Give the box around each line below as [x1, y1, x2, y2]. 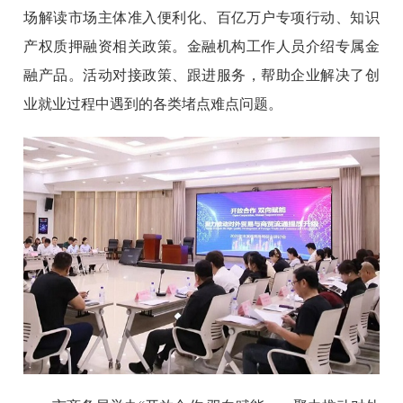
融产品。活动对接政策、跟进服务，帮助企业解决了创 [23, 67, 380, 83]
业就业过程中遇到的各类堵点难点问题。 [23, 95, 283, 112]
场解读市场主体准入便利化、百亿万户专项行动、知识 [23, 9, 380, 25]
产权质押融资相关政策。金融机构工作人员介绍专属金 [23, 38, 380, 54]
